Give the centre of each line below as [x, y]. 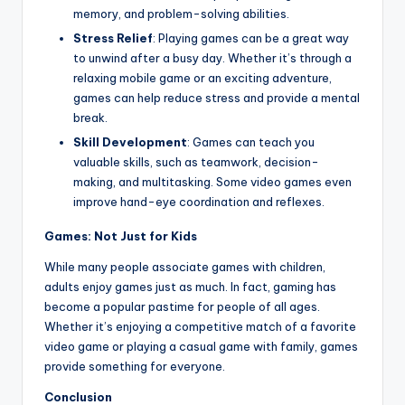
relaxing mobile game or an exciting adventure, [202, 77]
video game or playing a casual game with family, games [201, 346]
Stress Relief [113, 38]
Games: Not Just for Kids [121, 236]
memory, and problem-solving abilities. [181, 13]
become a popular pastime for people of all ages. [182, 306]
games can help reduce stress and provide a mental [217, 97]
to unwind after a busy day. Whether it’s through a [212, 57]
